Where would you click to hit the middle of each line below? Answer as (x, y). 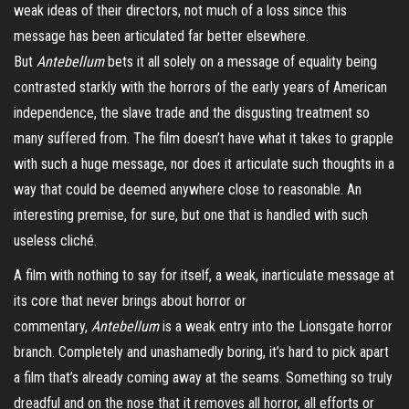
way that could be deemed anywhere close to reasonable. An (188, 189)
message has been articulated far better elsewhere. (161, 36)
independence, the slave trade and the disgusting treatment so (192, 112)
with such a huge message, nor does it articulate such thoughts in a (204, 163)
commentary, (52, 326)
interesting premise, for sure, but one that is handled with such (191, 215)
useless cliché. (55, 240)
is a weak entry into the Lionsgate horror (276, 326)
